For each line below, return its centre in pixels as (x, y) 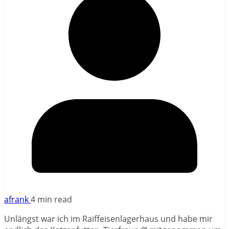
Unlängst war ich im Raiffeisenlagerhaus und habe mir (108, 219)
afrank (17, 199)
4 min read (51, 199)
